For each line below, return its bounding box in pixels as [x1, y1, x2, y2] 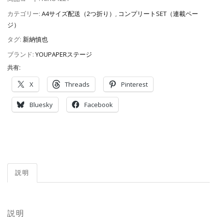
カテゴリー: [7, 9, 42, 18]
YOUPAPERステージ [35, 50, 92, 59]
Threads [65, 80, 90, 89]
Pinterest [121, 80, 148, 89]
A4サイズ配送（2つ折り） [42, 9, 115, 18]
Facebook [84, 100, 113, 109]
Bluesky [30, 100, 53, 109]
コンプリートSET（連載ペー [118, 9, 198, 18]
